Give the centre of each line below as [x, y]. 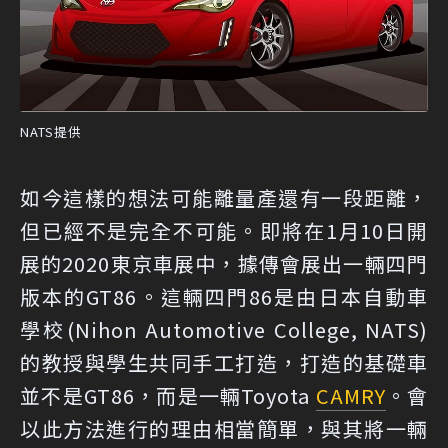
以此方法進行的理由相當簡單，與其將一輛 [224, 428]
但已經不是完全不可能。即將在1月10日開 [224, 230]
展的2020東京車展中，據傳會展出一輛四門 [224, 263]
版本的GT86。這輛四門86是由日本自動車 [224, 296]
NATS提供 [51, 131]
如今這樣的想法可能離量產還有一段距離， [224, 197]
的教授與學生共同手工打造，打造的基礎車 [224, 362]
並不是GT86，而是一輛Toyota [168, 395]
